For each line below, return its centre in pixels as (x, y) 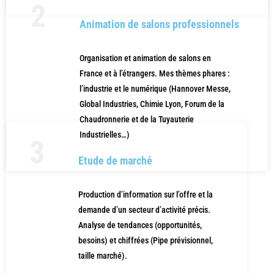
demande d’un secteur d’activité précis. (144, 210)
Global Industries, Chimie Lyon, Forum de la (152, 104)
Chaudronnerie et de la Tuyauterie (137, 120)
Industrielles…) (105, 135)
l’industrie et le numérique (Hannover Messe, (155, 89)
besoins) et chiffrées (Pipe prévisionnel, (146, 241)
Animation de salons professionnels (159, 24)
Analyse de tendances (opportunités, (140, 225)
